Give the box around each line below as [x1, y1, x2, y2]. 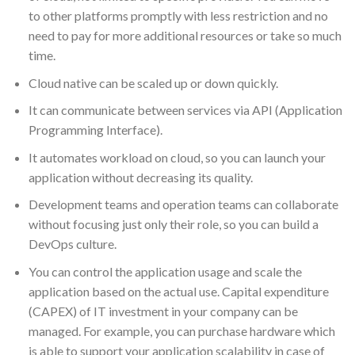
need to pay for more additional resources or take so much [28, 27, 342, 43]
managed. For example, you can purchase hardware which [28, 323, 335, 338]
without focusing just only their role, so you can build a [28, 216, 319, 232]
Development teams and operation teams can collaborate [28, 197, 338, 212]
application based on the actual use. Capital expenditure [28, 283, 329, 299]
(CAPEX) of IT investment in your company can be [28, 303, 298, 319]
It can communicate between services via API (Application [28, 102, 342, 118]
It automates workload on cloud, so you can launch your [28, 149, 326, 165]
